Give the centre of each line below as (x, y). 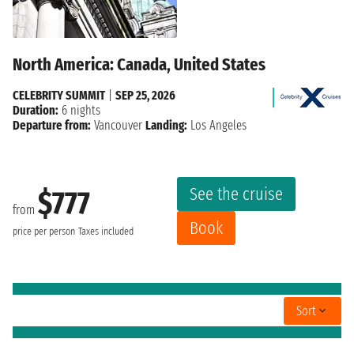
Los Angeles (217, 126)
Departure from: (52, 126)
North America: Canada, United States (139, 65)
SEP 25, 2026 (145, 96)
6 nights (79, 111)
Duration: (36, 111)
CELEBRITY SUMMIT (59, 96)
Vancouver (118, 126)
